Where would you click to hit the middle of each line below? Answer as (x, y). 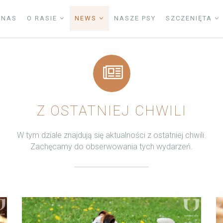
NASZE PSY (135, 18)
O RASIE (43, 18)
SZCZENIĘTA (190, 18)
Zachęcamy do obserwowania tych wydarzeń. (111, 147)
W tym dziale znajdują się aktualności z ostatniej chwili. (111, 135)
